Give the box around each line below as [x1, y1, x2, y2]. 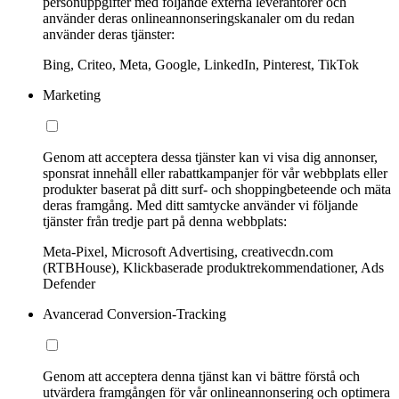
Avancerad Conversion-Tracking [43, 305, 226, 322]
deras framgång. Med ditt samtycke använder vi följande [43, 197, 358, 213]
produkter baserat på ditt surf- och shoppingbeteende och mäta [43, 181, 391, 197]
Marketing [43, 86, 101, 102]
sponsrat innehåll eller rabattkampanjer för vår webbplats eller [43, 165, 387, 181]
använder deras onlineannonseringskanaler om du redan [43, 10, 354, 26]
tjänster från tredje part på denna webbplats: [43, 213, 287, 229]
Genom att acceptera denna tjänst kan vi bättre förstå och [43, 368, 360, 384]
